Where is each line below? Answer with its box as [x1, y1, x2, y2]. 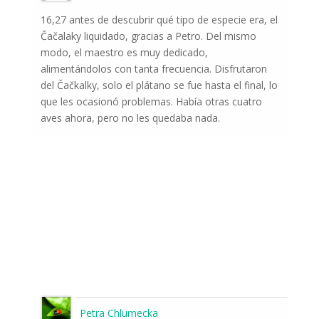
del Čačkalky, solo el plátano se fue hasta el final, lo [40, 78, 278, 93]
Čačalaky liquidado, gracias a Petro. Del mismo [40, 29, 256, 43]
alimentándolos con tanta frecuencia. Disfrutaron [40, 62, 267, 76]
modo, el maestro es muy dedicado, [40, 46, 208, 60]
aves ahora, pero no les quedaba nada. [40, 111, 220, 125]
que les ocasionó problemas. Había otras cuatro [40, 95, 262, 109]
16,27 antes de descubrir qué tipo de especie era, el [40, 13, 278, 27]
